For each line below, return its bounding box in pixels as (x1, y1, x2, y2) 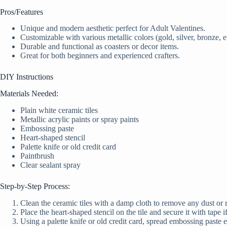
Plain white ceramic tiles (20, 106, 98, 115)
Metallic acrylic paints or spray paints (20, 115, 139, 124)
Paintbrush (20, 152, 54, 161)
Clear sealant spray (20, 161, 81, 170)
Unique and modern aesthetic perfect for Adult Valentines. (20, 24, 205, 33)
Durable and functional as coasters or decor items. (20, 42, 179, 51)
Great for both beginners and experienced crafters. (20, 51, 180, 60)
